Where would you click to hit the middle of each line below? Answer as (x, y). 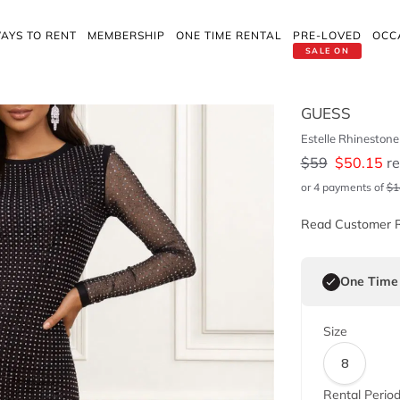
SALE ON (327, 50)
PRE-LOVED (327, 35)
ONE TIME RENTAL (229, 35)
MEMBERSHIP (126, 35)
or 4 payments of (343, 187)
